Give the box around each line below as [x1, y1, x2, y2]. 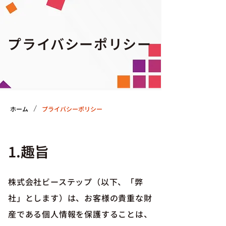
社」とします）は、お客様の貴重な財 [8, 192, 152, 204]
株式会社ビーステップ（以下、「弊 [8, 176, 143, 188]
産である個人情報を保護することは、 [8, 208, 152, 220]
